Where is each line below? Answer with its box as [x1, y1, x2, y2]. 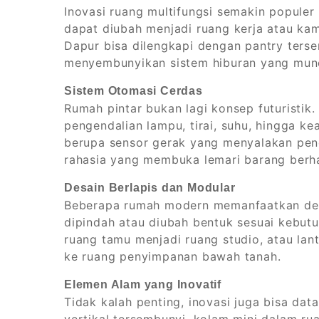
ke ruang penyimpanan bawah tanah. [64, 249, 281, 264]
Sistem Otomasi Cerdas [64, 85, 203, 98]
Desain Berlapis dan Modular [64, 182, 236, 194]
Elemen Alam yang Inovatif [64, 278, 221, 291]
